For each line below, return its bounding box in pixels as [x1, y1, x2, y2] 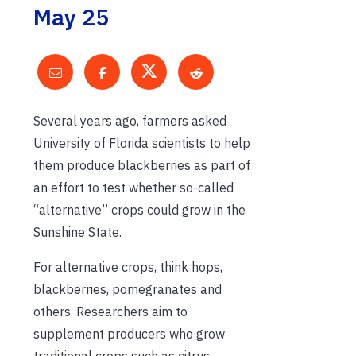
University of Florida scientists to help [33, 134, 250, 151]
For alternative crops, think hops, [33, 258, 222, 275]
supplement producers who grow [33, 325, 225, 342]
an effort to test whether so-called [33, 179, 234, 195]
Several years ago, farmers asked [33, 112, 226, 129]
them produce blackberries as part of [33, 157, 250, 173]
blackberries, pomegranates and [33, 281, 222, 297]
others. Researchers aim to [33, 303, 188, 319]
